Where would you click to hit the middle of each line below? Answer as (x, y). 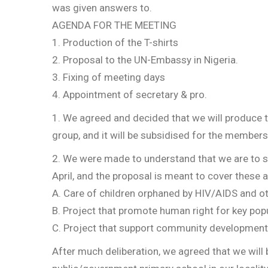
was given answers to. (102, 8)
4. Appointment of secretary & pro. (130, 95)
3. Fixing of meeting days (109, 77)
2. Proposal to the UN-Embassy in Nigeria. (145, 60)
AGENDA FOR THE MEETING (114, 25)
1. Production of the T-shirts (115, 42)
